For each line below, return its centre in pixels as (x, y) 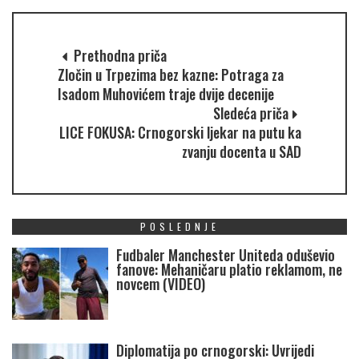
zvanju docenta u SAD (242, 151)
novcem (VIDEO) (161, 283)
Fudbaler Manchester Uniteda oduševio (226, 254)
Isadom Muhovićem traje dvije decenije (166, 93)
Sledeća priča (251, 113)
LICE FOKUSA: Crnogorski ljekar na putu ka (180, 132)
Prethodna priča (119, 55)
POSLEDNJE (179, 226)
